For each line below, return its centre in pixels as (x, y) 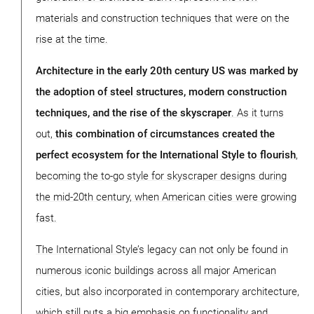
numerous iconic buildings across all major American (156, 271)
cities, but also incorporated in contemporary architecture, (168, 292)
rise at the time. (72, 40)
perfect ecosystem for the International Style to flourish (166, 155)
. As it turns (258, 113)
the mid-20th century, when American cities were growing (166, 197)
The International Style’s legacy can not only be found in (162, 250)
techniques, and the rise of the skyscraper (134, 113)
